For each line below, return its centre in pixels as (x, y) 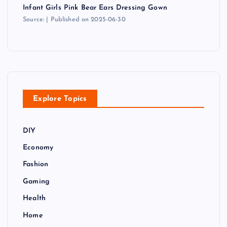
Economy (38, 148)
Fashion (36, 165)
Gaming (36, 182)
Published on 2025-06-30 (88, 20)
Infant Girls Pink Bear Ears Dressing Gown (95, 8)
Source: (35, 20)
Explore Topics (60, 99)
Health (34, 199)
